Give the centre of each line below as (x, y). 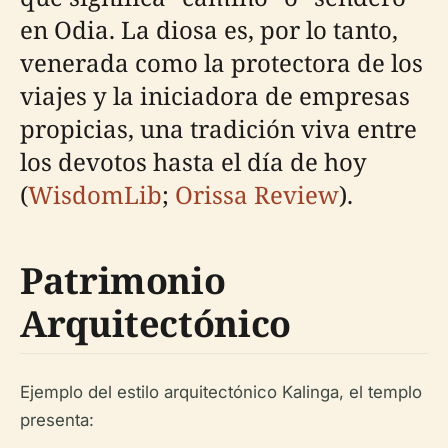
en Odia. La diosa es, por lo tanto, (209, 29)
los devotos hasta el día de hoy (193, 161)
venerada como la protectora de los (221, 62)
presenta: (57, 420)
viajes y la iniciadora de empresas (215, 95)
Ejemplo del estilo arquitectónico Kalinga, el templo (221, 392)
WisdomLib (95, 194)
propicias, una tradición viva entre (218, 128)
